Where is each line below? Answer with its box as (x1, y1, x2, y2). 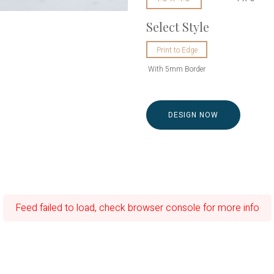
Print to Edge (156, 44, 198, 56)
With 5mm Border (148, 63, 206, 75)
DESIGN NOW (168, 109, 218, 120)
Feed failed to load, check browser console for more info (15, 200, 259, 215)
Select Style (146, 18, 209, 35)
